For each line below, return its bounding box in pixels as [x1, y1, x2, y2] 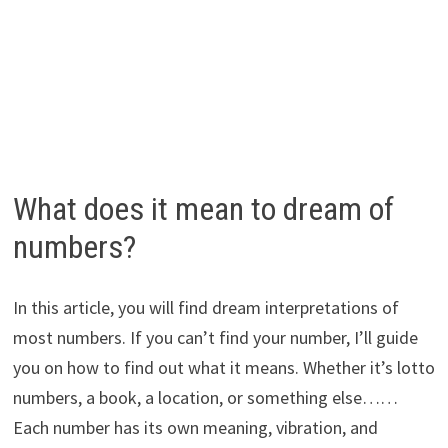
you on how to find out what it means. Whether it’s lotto [12, 355, 435, 379]
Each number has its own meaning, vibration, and [12, 415, 378, 439]
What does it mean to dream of [12, 190, 394, 229]
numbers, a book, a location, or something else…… [12, 385, 398, 409]
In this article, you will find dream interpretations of [12, 295, 399, 319]
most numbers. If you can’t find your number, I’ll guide [12, 325, 418, 349]
